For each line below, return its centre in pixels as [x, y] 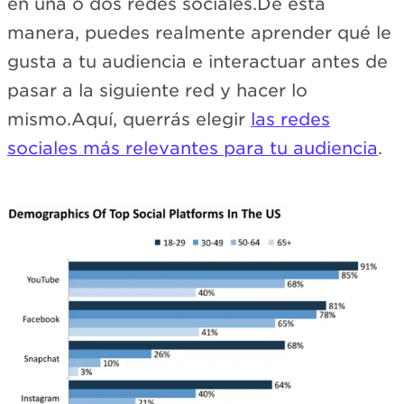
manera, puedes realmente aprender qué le [199, 32]
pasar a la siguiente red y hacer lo [157, 90]
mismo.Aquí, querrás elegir [129, 119]
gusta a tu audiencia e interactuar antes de [197, 61]
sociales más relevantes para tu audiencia [193, 148]
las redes [290, 119]
